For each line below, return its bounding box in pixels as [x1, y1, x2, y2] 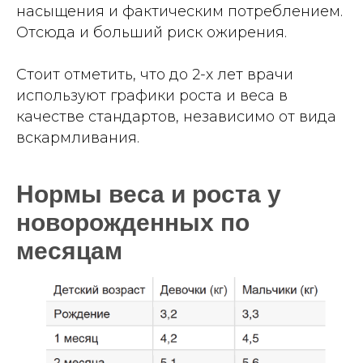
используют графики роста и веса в [16, 87, 288, 105]
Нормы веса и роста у [16, 181, 281, 208]
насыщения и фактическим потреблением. [16, 2, 343, 21]
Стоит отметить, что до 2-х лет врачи [16, 66, 293, 84]
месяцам [16, 237, 122, 265]
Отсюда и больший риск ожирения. [16, 23, 287, 42]
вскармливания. [16, 129, 139, 147]
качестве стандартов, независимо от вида [16, 108, 336, 126]
